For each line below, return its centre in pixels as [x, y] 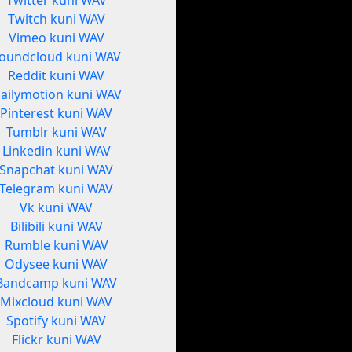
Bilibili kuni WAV [56, 227]
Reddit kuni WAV [57, 76]
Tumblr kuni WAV [56, 132]
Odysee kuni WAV [57, 264]
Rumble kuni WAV [56, 246]
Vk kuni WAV [57, 208]
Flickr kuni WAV [56, 340]
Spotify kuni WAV [57, 321]
